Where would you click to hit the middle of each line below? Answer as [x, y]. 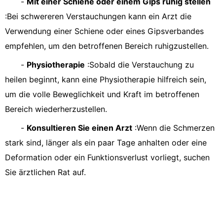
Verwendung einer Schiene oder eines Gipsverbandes [104, 31]
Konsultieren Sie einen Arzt [79, 128]
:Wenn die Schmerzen [173, 128]
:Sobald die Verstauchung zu [139, 65]
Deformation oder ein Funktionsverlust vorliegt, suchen [107, 157]
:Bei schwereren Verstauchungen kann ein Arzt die [98, 16]
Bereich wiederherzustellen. [56, 109]
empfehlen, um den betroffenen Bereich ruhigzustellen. [107, 46]
